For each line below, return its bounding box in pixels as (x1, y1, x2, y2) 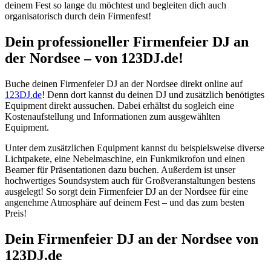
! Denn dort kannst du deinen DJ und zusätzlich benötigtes (42, 89, 264, 100)
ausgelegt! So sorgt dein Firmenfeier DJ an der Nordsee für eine (5, 186, 248, 197)
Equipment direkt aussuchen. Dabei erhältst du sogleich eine (5, 100, 234, 111)
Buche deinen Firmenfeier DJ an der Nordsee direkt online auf (5, 78, 243, 89)
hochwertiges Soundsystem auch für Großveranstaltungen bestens (5, 175, 255, 186)
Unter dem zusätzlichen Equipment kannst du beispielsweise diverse (5, 142, 264, 153)
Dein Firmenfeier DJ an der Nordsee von (5, 230, 258, 247)
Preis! (5, 207, 27, 218)
